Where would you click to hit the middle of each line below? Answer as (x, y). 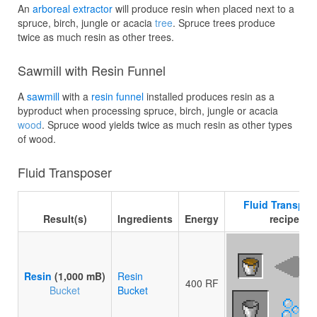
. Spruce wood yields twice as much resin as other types (167, 125)
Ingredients (145, 219)
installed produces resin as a (209, 96)
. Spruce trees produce (224, 23)
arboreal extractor (73, 8)
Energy (202, 219)
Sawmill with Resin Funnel (92, 70)
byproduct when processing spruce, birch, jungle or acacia (148, 110)
